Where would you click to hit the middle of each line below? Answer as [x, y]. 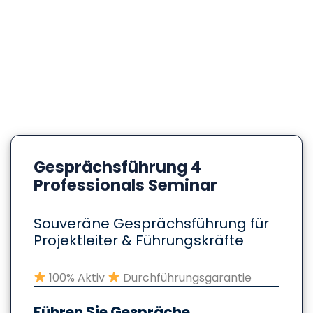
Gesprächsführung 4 [117, 167]
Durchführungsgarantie [186, 277]
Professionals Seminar [125, 185]
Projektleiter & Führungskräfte [139, 240]
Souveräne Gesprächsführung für [151, 223]
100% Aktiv [77, 277]
